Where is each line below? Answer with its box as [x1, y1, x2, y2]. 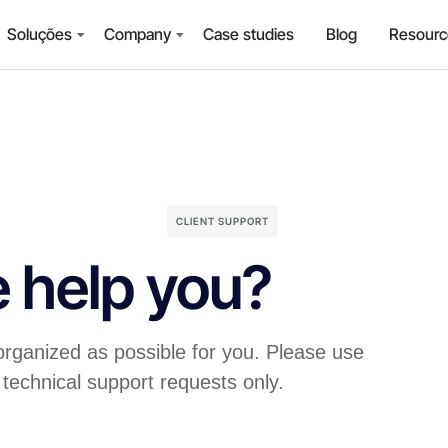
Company [104, 24, 172, 44]
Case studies [203, 24, 295, 44]
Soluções [7, 24, 73, 44]
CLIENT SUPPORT [175, 215, 269, 228]
